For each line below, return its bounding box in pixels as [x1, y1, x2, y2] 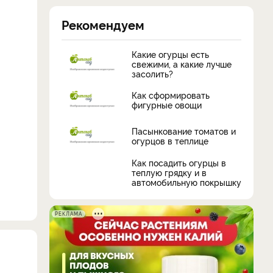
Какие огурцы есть [132, 48, 209, 60]
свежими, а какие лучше [132, 57, 232, 69]
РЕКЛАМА [55, 210, 82, 217]
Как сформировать [132, 89, 210, 101]
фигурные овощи [132, 99, 202, 111]
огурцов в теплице [132, 135, 208, 147]
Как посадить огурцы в [132, 156, 226, 168]
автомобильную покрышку [132, 175, 241, 188]
